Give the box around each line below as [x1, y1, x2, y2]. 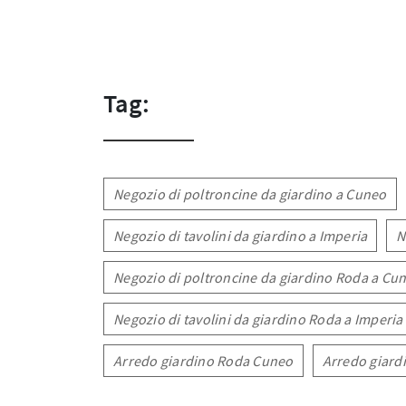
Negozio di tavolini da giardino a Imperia [113, 227, 368, 245]
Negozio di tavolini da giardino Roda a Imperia [113, 310, 403, 328]
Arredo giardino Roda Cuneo [113, 352, 294, 370]
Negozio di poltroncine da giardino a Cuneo [113, 185, 387, 203]
